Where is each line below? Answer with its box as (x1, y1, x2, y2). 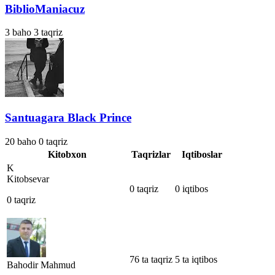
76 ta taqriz (130, 254, 172, 265)
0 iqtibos (175, 183, 208, 194)
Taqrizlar (131, 149, 171, 160)
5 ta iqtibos (175, 254, 217, 265)
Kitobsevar (7, 173, 49, 184)
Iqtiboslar (182, 149, 222, 160)
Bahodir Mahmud (7, 259, 76, 270)
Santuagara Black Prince (5, 111, 131, 125)
